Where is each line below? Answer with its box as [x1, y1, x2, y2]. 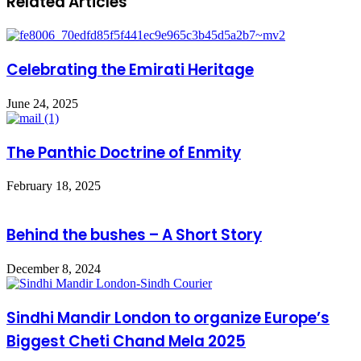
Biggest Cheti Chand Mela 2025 [6, 330, 246, 352]
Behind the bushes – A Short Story [6, 224, 262, 247]
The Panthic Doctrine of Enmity [6, 141, 241, 164]
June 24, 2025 [6, 96, 78, 110]
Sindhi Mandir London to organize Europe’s [6, 306, 330, 329]
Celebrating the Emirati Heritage [6, 59, 254, 81]
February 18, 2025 [6, 179, 101, 193]
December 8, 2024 [6, 261, 101, 276]
